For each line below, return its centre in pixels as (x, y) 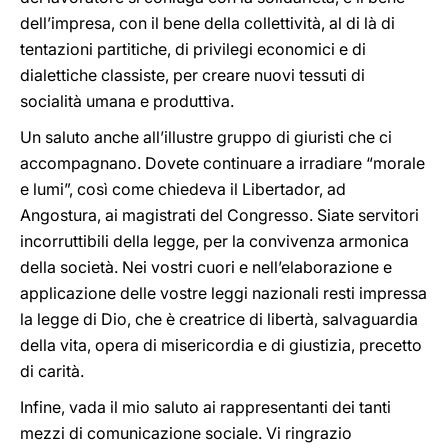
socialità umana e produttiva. (127, 101)
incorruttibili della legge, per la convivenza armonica (214, 241)
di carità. (52, 371)
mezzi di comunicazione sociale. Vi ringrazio (186, 433)
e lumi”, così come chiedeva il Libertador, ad (183, 189)
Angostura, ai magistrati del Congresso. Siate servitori (219, 215)
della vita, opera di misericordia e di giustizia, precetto (221, 345)
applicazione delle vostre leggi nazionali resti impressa (223, 293)
